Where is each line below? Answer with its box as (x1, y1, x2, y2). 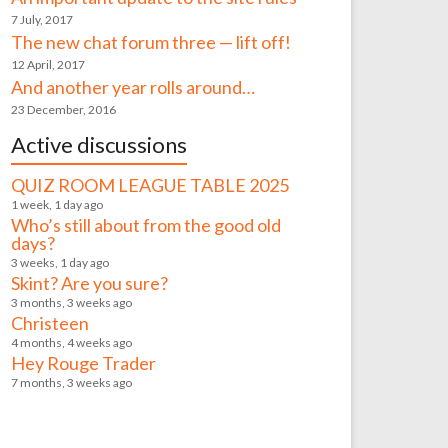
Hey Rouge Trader (11, 352, 157, 374)
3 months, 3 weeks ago (11, 295, 133, 310)
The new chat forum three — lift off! (11, 31, 292, 53)
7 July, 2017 (11, 12, 74, 27)
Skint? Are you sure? (11, 272, 169, 294)
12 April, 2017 (11, 57, 86, 72)
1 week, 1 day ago (11, 197, 104, 212)
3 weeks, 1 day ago (11, 255, 110, 270)
